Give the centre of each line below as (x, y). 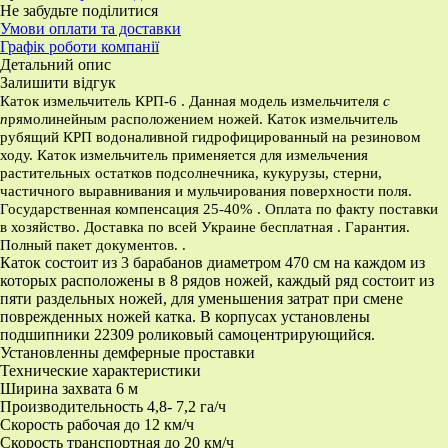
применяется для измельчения (270, 154)
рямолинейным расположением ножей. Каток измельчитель (203, 118)
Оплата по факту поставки (351, 208)
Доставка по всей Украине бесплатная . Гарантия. (247, 226)
